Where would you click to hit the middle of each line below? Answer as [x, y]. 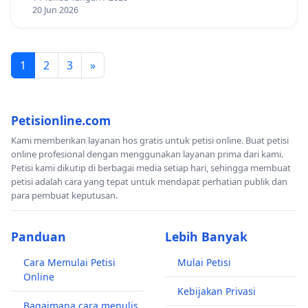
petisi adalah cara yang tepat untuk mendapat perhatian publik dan [149, 182]
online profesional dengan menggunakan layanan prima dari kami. [147, 154]
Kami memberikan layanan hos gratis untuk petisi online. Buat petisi [150, 141]
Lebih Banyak [206, 237]
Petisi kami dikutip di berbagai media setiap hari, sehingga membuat [151, 168]
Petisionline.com [61, 121]
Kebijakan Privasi [217, 291]
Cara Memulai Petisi [69, 263]
